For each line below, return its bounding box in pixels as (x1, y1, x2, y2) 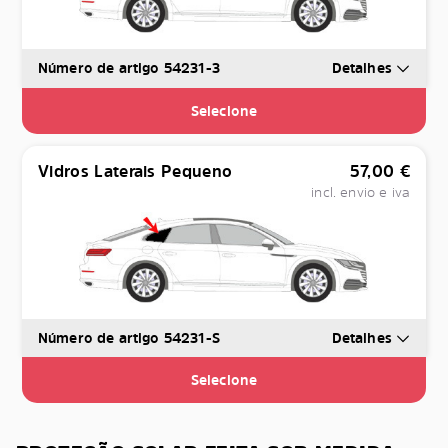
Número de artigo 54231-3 (38, 58, 220, 78)
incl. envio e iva (311, 181, 410, 201)
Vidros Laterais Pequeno (38, 159, 233, 182)
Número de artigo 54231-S (38, 327, 220, 347)
